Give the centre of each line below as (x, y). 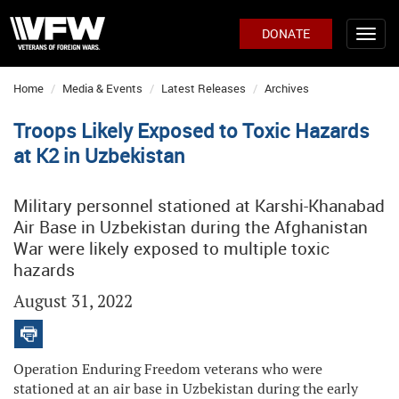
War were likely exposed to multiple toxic (171, 248)
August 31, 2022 (73, 301)
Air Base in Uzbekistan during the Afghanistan (191, 227)
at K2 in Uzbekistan (99, 155)
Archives (287, 88)
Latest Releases (204, 88)
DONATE (286, 33)
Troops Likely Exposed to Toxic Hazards (191, 130)
